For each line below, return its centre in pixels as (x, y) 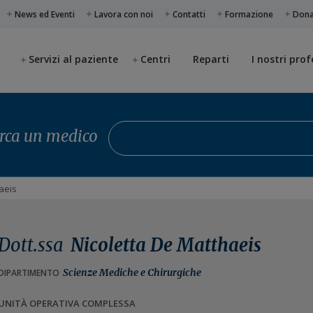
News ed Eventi (45, 14)
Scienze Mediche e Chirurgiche (132, 272)
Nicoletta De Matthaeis (166, 245)
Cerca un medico (150, 129)
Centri (155, 59)
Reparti (211, 59)
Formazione (249, 14)
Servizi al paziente (73, 59)
